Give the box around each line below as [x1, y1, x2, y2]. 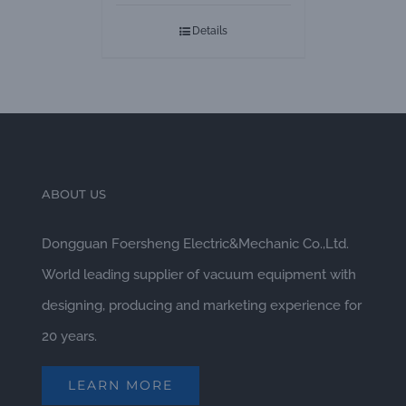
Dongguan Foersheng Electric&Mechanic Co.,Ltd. [41, 235, 349, 252]
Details [191, 24, 227, 37]
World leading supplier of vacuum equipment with [41, 266, 356, 283]
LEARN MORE [67, 376, 173, 393]
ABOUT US [41, 186, 106, 201]
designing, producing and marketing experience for [41, 296, 362, 314]
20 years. [41, 327, 97, 344]
